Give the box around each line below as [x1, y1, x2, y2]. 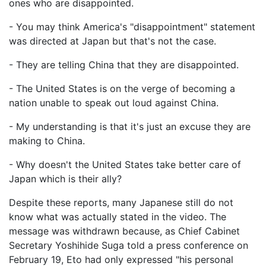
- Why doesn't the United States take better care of [9, 159, 241, 171]
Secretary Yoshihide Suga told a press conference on [9, 239, 248, 252]
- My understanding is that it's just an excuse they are [9, 121, 251, 133]
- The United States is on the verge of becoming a [9, 83, 235, 95]
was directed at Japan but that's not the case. [9, 35, 216, 47]
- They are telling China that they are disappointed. [9, 59, 239, 71]
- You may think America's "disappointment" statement [9, 21, 255, 33]
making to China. [9, 135, 85, 147]
